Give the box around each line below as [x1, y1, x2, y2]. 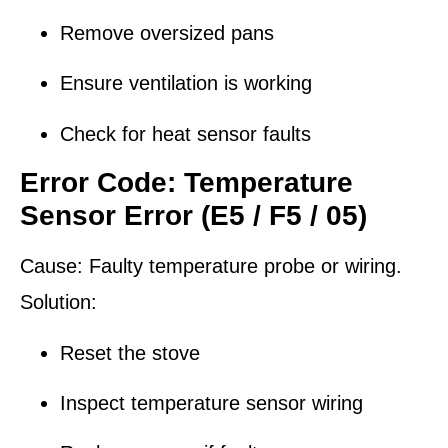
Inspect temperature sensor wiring [60, 391, 363, 414]
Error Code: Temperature [20, 167, 353, 199]
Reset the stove [60, 341, 200, 364]
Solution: [20, 291, 97, 314]
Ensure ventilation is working [60, 72, 312, 95]
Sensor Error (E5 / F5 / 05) [20, 200, 367, 232]
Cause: [20, 255, 83, 278]
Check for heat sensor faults [60, 122, 311, 145]
